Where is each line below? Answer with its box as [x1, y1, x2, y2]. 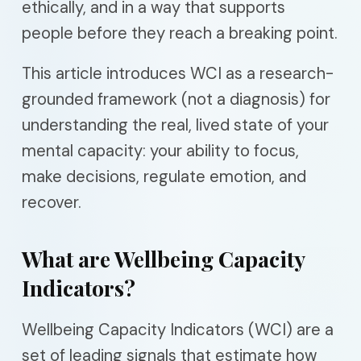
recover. [22, 191, 81, 213]
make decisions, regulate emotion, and [22, 165, 306, 187]
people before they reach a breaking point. [22, 22, 338, 44]
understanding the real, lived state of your [22, 114, 329, 135]
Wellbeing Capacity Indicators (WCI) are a [22, 318, 334, 340]
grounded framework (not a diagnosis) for [22, 88, 330, 110]
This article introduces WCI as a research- [22, 62, 334, 84]
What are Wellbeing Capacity [22, 243, 305, 273]
